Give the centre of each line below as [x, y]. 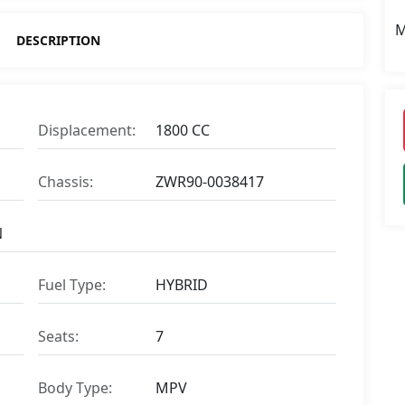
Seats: [58, 336]
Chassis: [66, 181]
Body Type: [75, 387]
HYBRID [182, 284]
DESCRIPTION [58, 40]
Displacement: [87, 130]
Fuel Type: [72, 284]
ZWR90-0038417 [210, 181]
